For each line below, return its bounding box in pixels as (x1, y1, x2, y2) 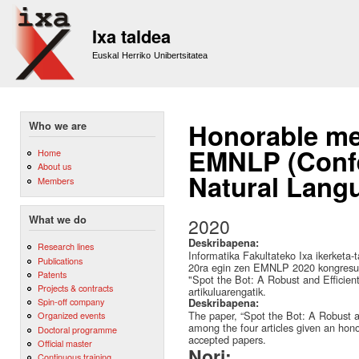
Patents (37, 267, 67, 280)
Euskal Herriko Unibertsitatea (92, 50, 208, 60)
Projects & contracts (37, 281, 113, 295)
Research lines (37, 240, 94, 253)
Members (37, 173, 74, 187)
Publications (37, 253, 83, 267)
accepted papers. (188, 332, 266, 347)
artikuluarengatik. (188, 284, 266, 299)
